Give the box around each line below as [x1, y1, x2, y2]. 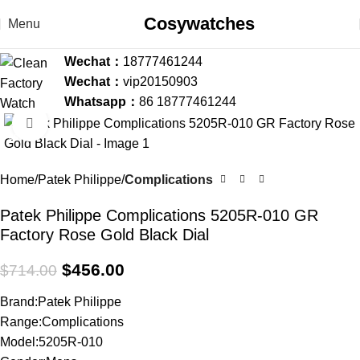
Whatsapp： [64, 94, 139, 108]
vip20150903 [123, 74, 198, 88]
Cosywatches [144, 14, 255, 34]
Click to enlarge [47, 117, 134, 130]
